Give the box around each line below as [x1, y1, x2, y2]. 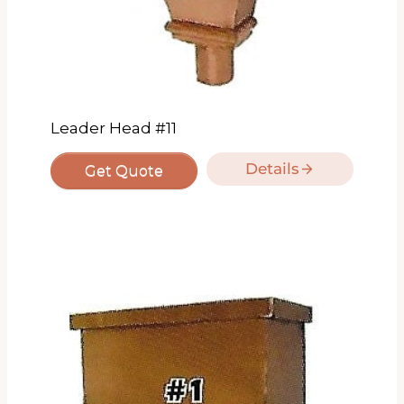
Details [245, 160, 299, 178]
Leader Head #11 [50, 119, 177, 137]
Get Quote [85, 161, 163, 179]
